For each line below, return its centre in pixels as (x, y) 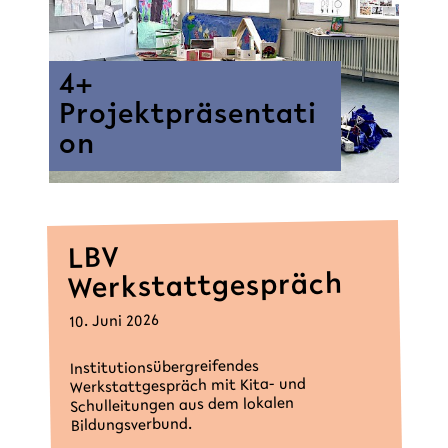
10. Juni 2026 (113, 321)
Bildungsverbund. (131, 425)
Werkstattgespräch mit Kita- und (187, 386)
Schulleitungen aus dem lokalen (181, 405)
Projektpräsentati (187, 115)
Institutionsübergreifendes (164, 368)
